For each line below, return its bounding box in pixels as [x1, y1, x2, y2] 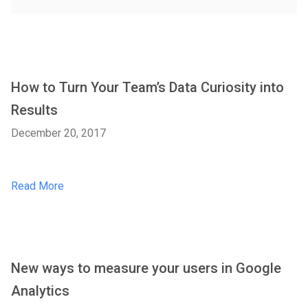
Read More [11, 179, 64, 192]
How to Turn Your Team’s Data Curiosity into [11, 79, 284, 96]
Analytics [11, 283, 69, 299]
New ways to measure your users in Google [11, 260, 281, 276]
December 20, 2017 [11, 126, 106, 140]
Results [11, 102, 58, 118]
